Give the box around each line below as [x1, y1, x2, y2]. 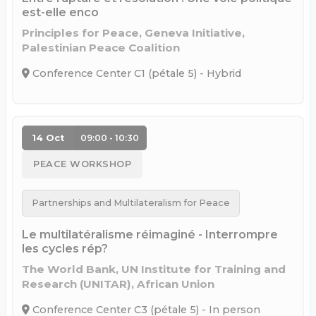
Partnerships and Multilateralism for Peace [31, 197, 230, 209]
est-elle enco [22, 5, 99, 19]
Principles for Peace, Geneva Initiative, [22, 25, 245, 39]
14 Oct [31, 132, 64, 143]
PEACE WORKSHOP [33, 159, 131, 170]
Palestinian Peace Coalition [22, 40, 180, 54]
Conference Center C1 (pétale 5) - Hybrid [30, 66, 241, 80]
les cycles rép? [22, 242, 108, 256]
